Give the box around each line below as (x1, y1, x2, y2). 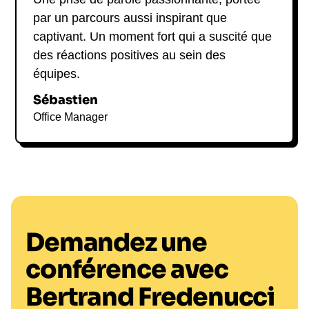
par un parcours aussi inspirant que (33, 11, 228, 26)
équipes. (33, 67, 81, 81)
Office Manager (33, 111, 108, 123)
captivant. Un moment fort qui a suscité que (33, 30, 272, 44)
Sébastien (33, 92, 99, 108)
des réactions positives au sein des (33, 48, 226, 63)
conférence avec (25, 254, 228, 286)
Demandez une (25, 227, 207, 259)
